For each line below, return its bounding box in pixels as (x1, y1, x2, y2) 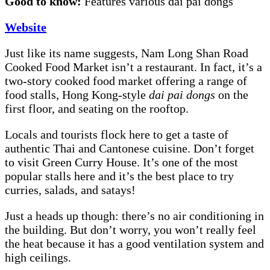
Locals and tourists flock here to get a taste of (5, 128, 228, 142)
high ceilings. (5, 251, 74, 265)
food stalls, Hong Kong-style (5, 88, 149, 102)
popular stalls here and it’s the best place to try (5, 169, 234, 183)
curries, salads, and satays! (5, 183, 139, 197)
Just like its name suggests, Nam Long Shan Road (5, 46, 248, 60)
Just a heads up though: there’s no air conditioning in (5, 209, 264, 223)
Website (5, 20, 46, 34)
